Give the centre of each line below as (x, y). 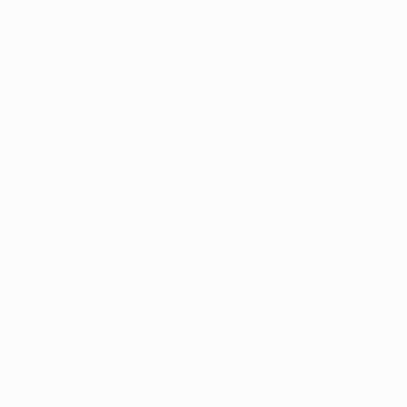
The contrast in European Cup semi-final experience (195, 249)
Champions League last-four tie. (129, 314)
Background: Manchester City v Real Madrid (149, 217)
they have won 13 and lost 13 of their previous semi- (190, 394)
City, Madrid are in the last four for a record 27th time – (200, 372)
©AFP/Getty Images (71, 231)
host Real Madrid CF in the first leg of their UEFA (178, 293)
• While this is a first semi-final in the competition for (197, 351)
